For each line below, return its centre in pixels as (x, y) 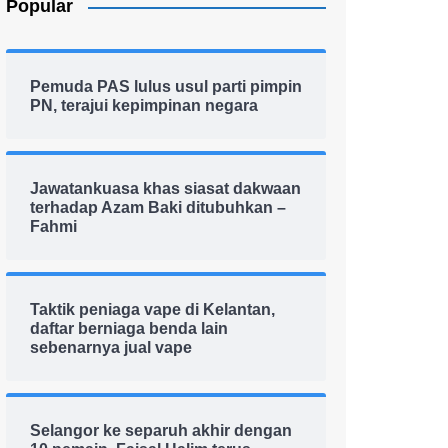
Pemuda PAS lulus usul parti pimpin (166, 86)
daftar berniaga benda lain (129, 328)
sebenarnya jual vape (111, 347)
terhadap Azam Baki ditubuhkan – (158, 207)
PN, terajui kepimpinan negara (144, 105)
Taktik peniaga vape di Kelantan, (152, 309)
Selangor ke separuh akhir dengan (161, 430)
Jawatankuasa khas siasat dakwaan (165, 188)
